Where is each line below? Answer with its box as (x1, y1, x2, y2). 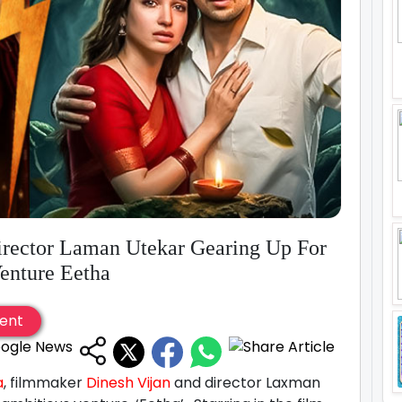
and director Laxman (170, 371, 320, 393)
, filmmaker (4, 371, 86, 393)
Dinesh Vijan (86, 371, 170, 393)
